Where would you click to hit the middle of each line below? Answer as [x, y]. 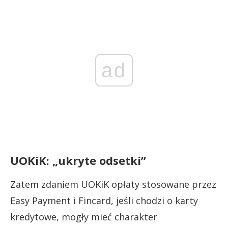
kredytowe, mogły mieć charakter [84, 217]
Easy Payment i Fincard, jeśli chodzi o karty [104, 200]
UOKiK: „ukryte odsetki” [78, 160]
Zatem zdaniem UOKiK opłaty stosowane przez [113, 184]
